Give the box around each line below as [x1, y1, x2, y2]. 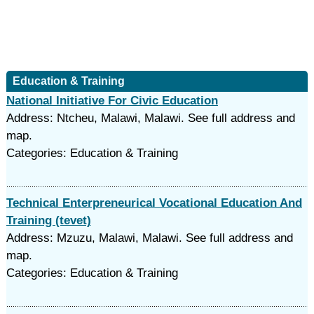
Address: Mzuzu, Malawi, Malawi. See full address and [6, 231, 293, 245]
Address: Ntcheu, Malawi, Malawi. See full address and [6, 111, 295, 125]
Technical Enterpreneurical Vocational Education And [6, 196, 302, 210]
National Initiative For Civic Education [6, 94, 218, 107]
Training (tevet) [6, 214, 91, 227]
